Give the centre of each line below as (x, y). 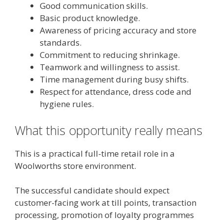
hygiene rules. (67, 104)
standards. (61, 42)
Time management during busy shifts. (114, 79)
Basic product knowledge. (90, 18)
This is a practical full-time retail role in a (95, 153)
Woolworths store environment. (75, 165)
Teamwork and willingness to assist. (110, 67)
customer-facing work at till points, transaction (106, 203)
